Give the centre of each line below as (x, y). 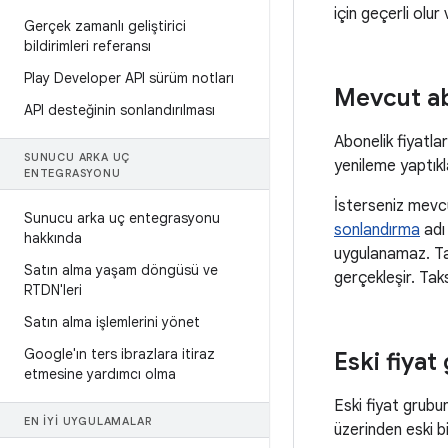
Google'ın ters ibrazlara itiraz (119, 354)
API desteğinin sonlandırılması (119, 110)
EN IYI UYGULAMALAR (88, 421)
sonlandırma (377, 230)
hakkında (53, 238)
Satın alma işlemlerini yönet (112, 322)
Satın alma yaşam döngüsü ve (121, 270)
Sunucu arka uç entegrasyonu (122, 218)
